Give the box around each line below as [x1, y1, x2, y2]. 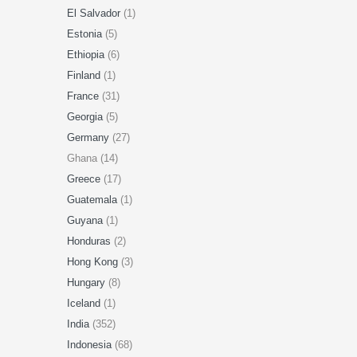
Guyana [66, 214, 106, 226]
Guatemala [66, 194, 120, 206]
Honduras [66, 235, 114, 247]
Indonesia [66, 339, 115, 351]
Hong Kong [66, 256, 121, 268]
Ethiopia [66, 49, 108, 61]
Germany [66, 131, 112, 143]
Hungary [66, 277, 108, 288]
